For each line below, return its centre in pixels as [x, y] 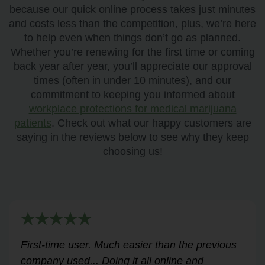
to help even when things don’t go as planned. [132, 38]
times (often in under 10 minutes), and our [132, 80]
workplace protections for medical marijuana [132, 109]
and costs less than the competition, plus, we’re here [132, 23]
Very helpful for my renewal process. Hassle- [126, 245]
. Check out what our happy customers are [151, 123]
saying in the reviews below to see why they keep [132, 137]
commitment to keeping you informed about [132, 94]
